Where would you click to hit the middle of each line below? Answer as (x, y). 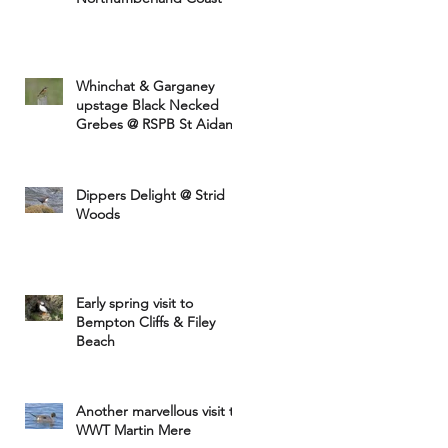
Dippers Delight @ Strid (150, 195)
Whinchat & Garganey (145, 86)
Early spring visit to (134, 303)
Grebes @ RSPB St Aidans (157, 124)
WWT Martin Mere (133, 430)
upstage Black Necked (147, 105)
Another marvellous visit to (159, 411)
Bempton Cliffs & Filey (145, 322)
